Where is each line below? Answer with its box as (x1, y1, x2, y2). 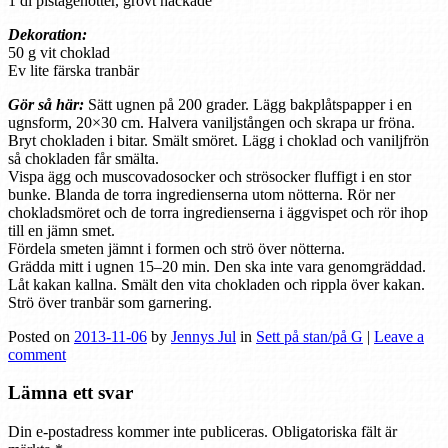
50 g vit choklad (8, 43, 110, 61)
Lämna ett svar (8, 382, 133, 404)
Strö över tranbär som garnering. (8, 293, 212, 311)
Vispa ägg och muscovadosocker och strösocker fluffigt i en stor (8, 167, 411, 185)
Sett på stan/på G (256, 327, 363, 345)
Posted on (8, 327, 74, 345)
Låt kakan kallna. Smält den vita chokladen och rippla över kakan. (8, 275, 425, 293)
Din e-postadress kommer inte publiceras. (8, 423, 268, 441)
